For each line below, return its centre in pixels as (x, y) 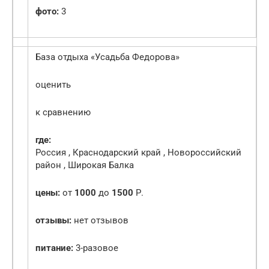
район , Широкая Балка (85, 165)
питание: (54, 248)
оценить (53, 85)
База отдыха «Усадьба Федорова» (107, 57)
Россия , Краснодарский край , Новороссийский (138, 153)
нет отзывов (100, 221)
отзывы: (53, 221)
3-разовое (96, 248)
